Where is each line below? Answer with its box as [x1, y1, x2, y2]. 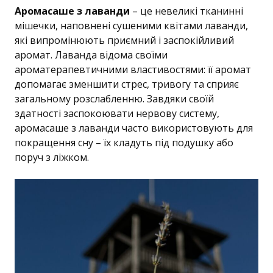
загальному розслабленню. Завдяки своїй [15, 91, 214, 105]
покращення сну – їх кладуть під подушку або [15, 135, 233, 149]
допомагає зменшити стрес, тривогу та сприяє [15, 77, 239, 91]
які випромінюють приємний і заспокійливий [15, 33, 234, 47]
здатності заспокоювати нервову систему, [15, 106, 219, 120]
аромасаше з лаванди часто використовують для [15, 121, 253, 135]
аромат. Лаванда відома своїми [15, 48, 168, 62]
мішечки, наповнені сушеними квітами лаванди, [15, 18, 248, 32]
